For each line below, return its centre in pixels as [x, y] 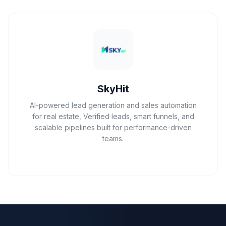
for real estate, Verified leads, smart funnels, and [113, 116]
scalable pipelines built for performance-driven [113, 127]
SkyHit [113, 89]
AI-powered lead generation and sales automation [113, 105]
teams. [113, 138]
